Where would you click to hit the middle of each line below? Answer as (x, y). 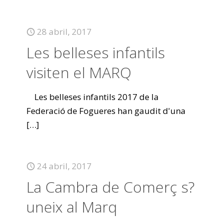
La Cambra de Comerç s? (111, 187)
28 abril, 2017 (64, 32)
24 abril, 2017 (64, 166)
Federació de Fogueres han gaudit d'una (106, 111)
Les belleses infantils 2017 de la (93, 97)
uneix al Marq (72, 207)
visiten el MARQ (79, 72)
